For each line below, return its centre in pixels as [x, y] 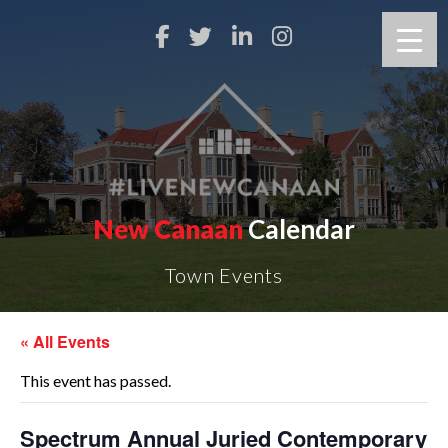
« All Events [65, 341]
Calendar [299, 229]
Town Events [224, 275]
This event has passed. [95, 380]
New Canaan [168, 229]
